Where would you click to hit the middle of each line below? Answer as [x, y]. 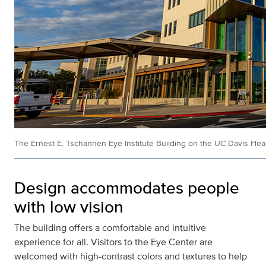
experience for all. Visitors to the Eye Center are [113, 242]
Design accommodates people [127, 188]
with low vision [69, 207]
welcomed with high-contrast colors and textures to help [131, 256]
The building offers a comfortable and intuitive [110, 228]
